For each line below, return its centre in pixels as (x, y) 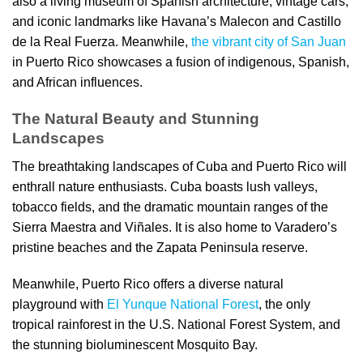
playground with (60, 305)
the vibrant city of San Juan (269, 42)
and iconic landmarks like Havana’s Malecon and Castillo (177, 22)
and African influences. (77, 83)
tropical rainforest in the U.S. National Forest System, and (176, 325)
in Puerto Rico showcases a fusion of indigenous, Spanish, (181, 62)
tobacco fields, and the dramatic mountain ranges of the (170, 207)
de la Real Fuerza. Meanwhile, (102, 42)
